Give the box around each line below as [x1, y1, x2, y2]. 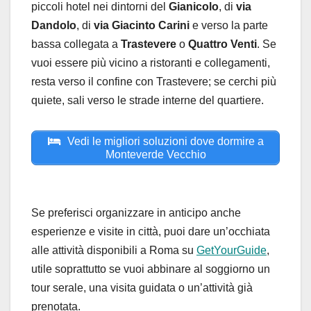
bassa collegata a [31, 37, 121, 50]
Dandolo [31, 19, 76, 31]
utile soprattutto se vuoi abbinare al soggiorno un [31, 262, 270, 275]
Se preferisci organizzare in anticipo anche [31, 206, 241, 219]
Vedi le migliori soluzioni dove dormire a [64, 135, 264, 147]
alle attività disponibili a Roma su [31, 244, 196, 256]
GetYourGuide [196, 244, 267, 256]
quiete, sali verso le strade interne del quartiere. [31, 94, 264, 106]
